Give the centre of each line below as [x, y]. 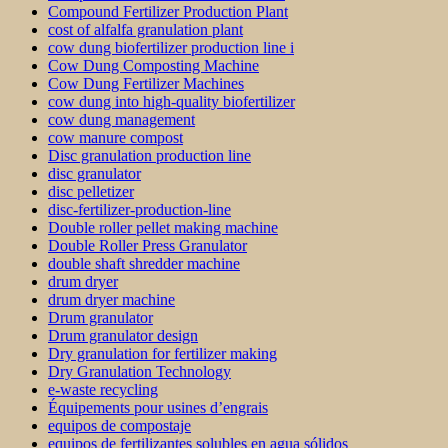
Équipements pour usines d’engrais [158, 408]
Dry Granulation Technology [139, 372]
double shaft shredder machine [144, 264]
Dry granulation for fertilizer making [162, 354]
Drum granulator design [123, 336]
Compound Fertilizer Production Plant [168, 12]
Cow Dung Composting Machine [153, 66]
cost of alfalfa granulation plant [145, 30]
